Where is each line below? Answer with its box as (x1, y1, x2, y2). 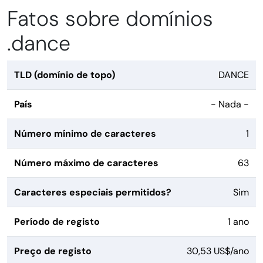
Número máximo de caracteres (14, 157, 159, 170)
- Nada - (211, 98, 249, 111)
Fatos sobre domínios (7, 5, 213, 33)
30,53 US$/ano (187, 245, 249, 258)
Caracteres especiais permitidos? (14, 186, 171, 199)
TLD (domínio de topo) (14, 69, 115, 82)
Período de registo (14, 215, 100, 228)
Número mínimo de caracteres (14, 127, 156, 140)
